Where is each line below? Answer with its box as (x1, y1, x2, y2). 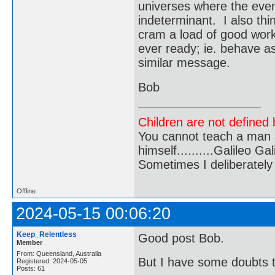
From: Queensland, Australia (17, 249, 101, 257)
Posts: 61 (17, 264, 45, 272)
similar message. (138, 56, 230, 70)
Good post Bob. (138, 231, 224, 245)
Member (17, 238, 42, 246)
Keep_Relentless (17, 230, 77, 239)
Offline (17, 187, 36, 195)
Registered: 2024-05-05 (17, 257, 87, 265)
